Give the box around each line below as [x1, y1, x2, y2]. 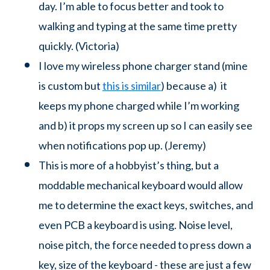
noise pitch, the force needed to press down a [39, 237, 251, 251]
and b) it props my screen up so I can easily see [39, 118, 253, 132]
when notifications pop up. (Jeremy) [39, 138, 206, 152]
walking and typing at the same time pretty [39, 19, 237, 33]
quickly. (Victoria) [39, 39, 119, 52]
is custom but [39, 78, 102, 92]
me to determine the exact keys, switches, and [39, 198, 253, 212]
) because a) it [161, 78, 227, 92]
